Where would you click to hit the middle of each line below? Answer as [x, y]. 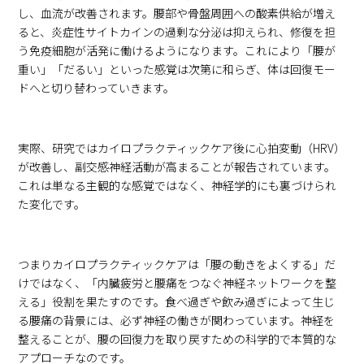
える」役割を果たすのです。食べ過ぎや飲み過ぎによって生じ [177, 302]
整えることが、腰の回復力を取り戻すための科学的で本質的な [178, 339]
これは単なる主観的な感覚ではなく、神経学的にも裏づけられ [178, 186]
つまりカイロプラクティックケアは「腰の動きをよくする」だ [177, 264]
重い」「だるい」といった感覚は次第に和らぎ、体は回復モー [177, 69]
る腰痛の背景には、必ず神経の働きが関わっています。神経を [177, 321]
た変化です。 [52, 204]
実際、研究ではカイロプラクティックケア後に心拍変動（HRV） [182, 148]
